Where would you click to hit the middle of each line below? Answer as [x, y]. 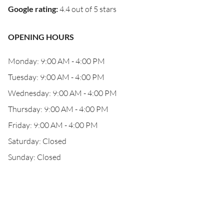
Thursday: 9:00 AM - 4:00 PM [58, 109]
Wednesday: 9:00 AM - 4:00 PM [62, 93]
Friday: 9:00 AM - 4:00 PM [53, 125]
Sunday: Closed [34, 157]
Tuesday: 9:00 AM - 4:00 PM [56, 77]
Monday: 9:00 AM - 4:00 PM [56, 61]
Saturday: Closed [37, 141]
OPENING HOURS [41, 37]
